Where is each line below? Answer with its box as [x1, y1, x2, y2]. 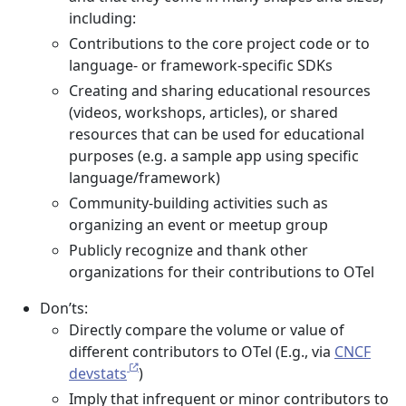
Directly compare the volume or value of [69, 320, 344, 340]
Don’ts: [40, 298, 88, 318]
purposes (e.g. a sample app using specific [69, 146, 359, 166]
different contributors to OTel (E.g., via [69, 342, 334, 362]
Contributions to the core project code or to [69, 34, 370, 53]
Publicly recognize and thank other [69, 240, 308, 260]
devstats [69, 363, 127, 383]
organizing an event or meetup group [69, 215, 328, 235]
